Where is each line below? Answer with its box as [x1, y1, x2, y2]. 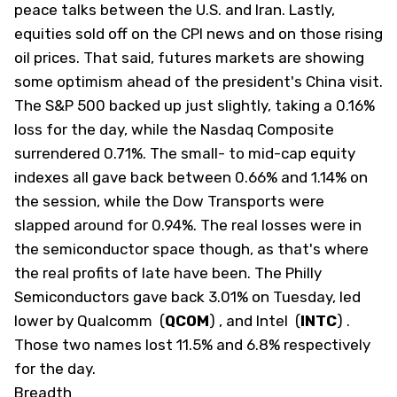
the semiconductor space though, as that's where [14, 240, 369, 258]
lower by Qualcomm [14, 312, 156, 330]
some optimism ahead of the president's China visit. [14, 73, 383, 90]
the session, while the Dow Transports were [14, 192, 324, 210]
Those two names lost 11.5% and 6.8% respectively [14, 336, 370, 354]
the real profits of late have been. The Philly [14, 264, 322, 282]
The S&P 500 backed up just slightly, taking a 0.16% [14, 97, 375, 114]
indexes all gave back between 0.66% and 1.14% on [14, 168, 368, 186]
